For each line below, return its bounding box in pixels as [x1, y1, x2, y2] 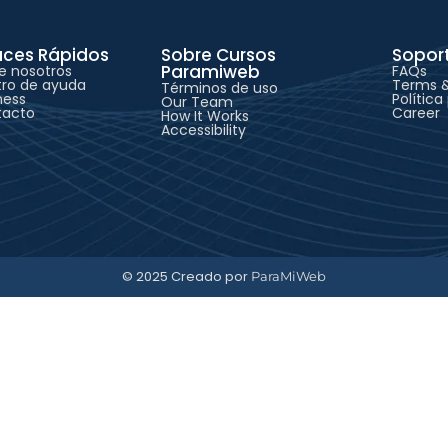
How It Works [160, 106, 249, 127]
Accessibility [160, 120, 246, 141]
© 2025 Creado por [122, 267, 251, 287]
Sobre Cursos [160, 43, 276, 68]
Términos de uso [160, 78, 278, 99]
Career [391, 103, 440, 124]
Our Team [160, 92, 233, 113]
